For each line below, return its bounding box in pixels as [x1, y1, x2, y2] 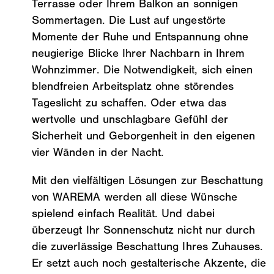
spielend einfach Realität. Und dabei [32, 206, 215, 220]
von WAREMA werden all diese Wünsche [32, 190, 237, 204]
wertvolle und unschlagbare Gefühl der [32, 112, 228, 126]
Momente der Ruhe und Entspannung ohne [32, 29, 248, 43]
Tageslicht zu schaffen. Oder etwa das [32, 95, 226, 109]
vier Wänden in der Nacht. [32, 145, 165, 159]
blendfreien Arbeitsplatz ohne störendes [32, 79, 234, 93]
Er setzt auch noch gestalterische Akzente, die [32, 256, 267, 270]
